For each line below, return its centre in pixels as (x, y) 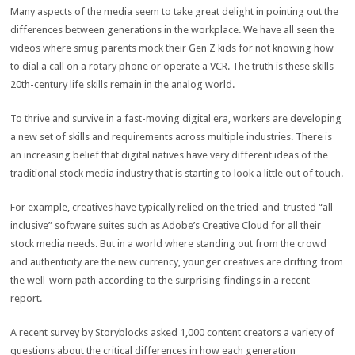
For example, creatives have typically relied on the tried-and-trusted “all (172, 207)
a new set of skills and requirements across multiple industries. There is (172, 137)
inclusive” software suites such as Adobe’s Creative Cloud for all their (166, 225)
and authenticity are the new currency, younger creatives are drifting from (177, 262)
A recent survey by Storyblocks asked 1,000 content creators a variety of (173, 332)
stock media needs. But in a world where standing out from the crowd (169, 244)
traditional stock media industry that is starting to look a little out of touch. (177, 173)
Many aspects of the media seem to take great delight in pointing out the (175, 11)
